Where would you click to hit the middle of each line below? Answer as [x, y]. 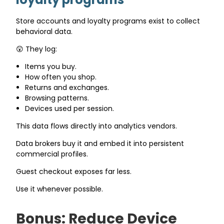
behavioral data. [44, 31]
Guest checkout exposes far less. [74, 171]
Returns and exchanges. [67, 87]
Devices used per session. [70, 108]
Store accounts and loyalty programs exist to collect [108, 21]
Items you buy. [51, 66]
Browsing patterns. [57, 98]
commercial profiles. [52, 154]
